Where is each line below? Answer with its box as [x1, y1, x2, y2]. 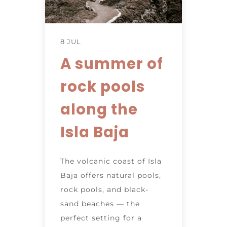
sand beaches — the [60, 199, 140, 208]
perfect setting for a [60, 213, 142, 222]
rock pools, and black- [60, 184, 148, 194]
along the [60, 99, 138, 120]
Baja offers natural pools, [60, 170, 161, 180]
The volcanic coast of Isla [60, 156, 162, 166]
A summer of [60, 53, 163, 74]
